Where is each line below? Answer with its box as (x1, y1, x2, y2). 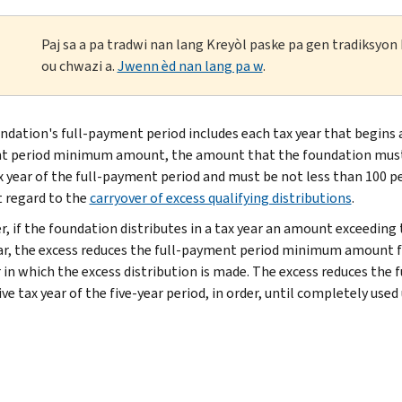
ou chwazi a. (40, 56, 118, 75)
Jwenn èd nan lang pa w (117, 56, 263, 75)
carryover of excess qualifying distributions (89, 188, 352, 207)
